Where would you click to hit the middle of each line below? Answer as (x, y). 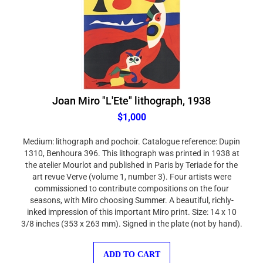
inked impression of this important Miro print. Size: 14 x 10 (131, 206)
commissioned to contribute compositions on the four (131, 183)
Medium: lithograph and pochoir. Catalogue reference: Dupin (131, 136)
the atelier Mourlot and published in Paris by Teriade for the (131, 159)
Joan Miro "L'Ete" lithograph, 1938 (131, 95)
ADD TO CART (131, 249)
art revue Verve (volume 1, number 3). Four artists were (131, 171)
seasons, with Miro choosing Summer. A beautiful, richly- (131, 194)
